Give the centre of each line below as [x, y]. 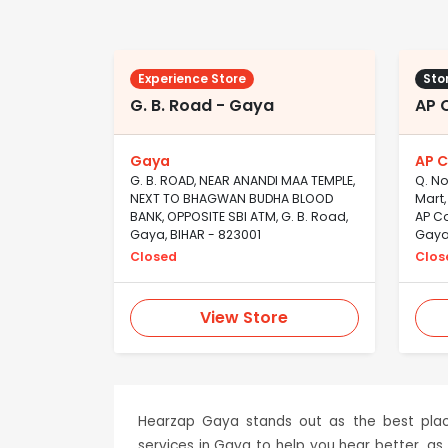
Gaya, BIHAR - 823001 [195, 235]
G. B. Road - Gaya [202, 106]
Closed [153, 257]
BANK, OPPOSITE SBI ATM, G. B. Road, [239, 217]
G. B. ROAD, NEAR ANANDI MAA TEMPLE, [242, 181]
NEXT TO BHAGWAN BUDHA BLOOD [231, 199]
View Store [244, 318]
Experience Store [192, 79]
